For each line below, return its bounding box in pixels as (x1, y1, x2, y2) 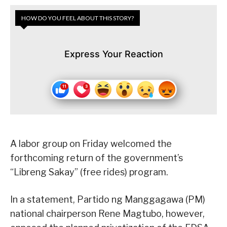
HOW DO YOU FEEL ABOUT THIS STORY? (21, 14, 134, 22)
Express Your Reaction (64, 49, 163, 60)
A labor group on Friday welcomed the (10, 138, 172, 149)
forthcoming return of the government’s (10, 153, 183, 164)
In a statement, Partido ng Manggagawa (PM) (10, 194, 205, 205)
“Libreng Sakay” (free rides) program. (10, 167, 168, 178)
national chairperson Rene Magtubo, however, (10, 208, 205, 219)
